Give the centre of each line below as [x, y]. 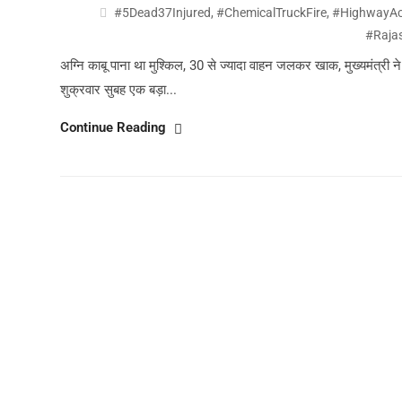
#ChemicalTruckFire [272, 13]
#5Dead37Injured [163, 13]
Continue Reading [115, 128]
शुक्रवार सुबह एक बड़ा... [118, 90]
